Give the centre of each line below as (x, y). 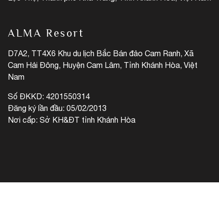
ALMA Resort (46, 33)
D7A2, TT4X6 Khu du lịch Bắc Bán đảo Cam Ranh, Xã (101, 53)
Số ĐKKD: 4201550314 (49, 96)
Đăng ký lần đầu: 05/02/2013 (57, 108)
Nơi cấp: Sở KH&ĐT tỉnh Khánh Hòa (72, 120)
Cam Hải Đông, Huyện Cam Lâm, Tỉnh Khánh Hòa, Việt (103, 65)
